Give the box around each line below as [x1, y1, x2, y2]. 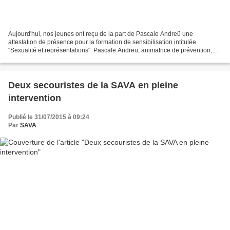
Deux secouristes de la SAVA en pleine [8, 80, 178, 91]
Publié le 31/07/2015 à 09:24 [8, 113, 89, 121]
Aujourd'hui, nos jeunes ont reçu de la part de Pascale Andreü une [8, 30, 193, 38]
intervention [8, 93, 61, 104]
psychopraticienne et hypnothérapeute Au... [8, 55, 129, 63]
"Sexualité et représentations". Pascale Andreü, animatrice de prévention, [8, 47, 212, 54]
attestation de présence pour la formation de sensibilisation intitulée [8, 39, 196, 46]
